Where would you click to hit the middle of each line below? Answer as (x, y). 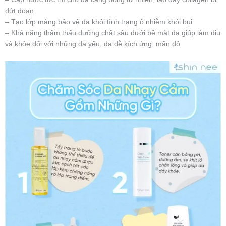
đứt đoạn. (20, 11)
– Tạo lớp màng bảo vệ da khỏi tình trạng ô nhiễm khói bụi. (100, 22)
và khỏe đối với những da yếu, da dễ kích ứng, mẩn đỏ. (94, 44)
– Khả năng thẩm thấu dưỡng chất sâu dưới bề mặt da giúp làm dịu (113, 33)
